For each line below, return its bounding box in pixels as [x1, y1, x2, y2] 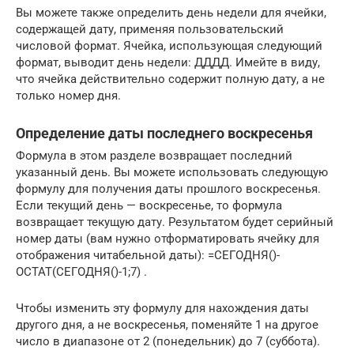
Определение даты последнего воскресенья [16, 124, 313, 141]
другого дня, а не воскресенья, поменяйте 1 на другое [16, 317, 318, 332]
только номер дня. [16, 88, 121, 103]
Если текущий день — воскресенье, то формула [16, 198, 282, 213]
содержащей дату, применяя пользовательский [16, 21, 284, 36]
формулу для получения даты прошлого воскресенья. [16, 181, 321, 196]
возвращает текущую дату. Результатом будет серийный [16, 214, 333, 229]
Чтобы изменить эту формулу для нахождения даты [16, 300, 309, 315]
